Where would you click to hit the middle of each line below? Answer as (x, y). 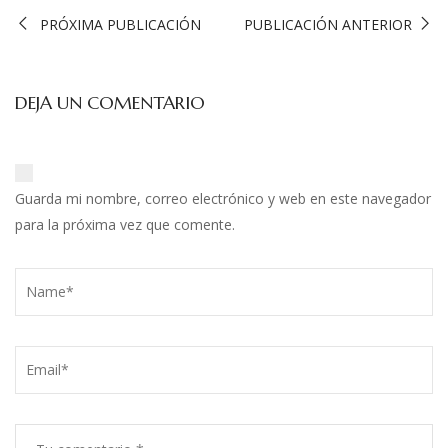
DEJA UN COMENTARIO (110, 102)
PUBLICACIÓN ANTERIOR (328, 24)
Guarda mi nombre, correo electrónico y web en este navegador (223, 198)
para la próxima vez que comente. (125, 224)
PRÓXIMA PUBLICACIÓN (120, 24)
